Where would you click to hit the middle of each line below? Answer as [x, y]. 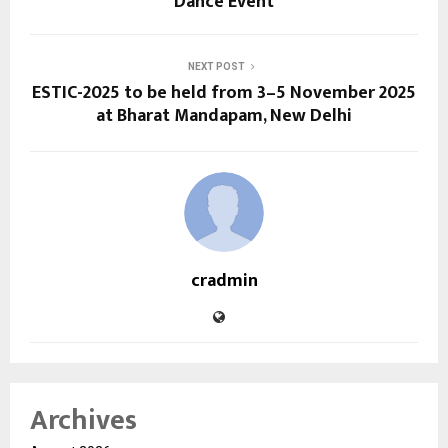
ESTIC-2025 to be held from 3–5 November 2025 [224, 93]
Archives [83, 421]
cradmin [224, 281]
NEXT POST [216, 67]
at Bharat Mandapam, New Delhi [224, 116]
